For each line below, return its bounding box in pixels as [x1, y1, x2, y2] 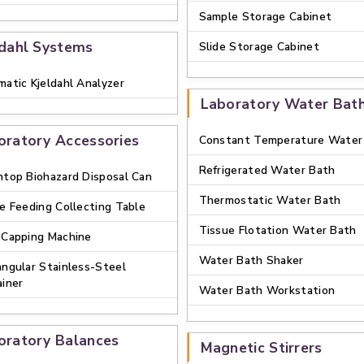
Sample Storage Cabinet [198, 9, 332, 24]
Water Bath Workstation [198, 283, 336, 298]
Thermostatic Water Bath [198, 193, 341, 208]
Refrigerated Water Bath [198, 162, 336, 178]
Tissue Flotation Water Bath [198, 223, 357, 238]
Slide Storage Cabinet [198, 39, 319, 54]
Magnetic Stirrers [200, 338, 323, 357]
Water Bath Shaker [198, 253, 304, 268]
